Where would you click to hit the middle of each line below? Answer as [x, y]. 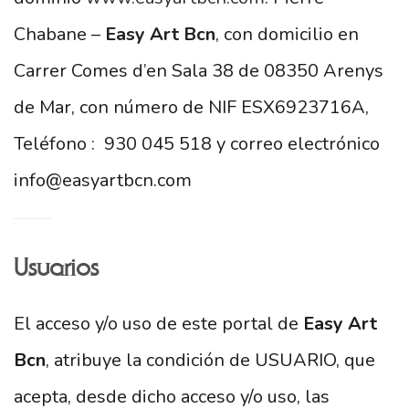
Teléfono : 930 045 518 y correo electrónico [197, 144]
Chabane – [59, 34]
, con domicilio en [287, 34]
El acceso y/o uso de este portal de [158, 324]
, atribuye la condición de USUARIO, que [210, 360]
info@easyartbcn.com [103, 180]
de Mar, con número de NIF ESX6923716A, [191, 107]
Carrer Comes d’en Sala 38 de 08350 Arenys [199, 71]
